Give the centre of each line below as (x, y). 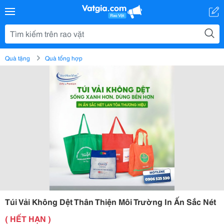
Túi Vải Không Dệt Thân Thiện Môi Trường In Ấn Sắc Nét (110, 201)
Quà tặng (17, 58)
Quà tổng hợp (64, 58)
